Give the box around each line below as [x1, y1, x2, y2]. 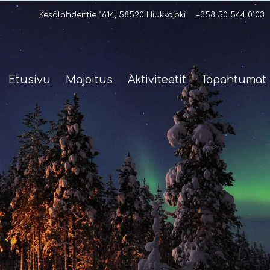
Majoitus [66, 74, 113, 86]
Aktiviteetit [128, 74, 187, 86]
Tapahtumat [201, 74, 267, 86]
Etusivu [8, 74, 51, 86]
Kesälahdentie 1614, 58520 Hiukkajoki [39, 10, 186, 19]
